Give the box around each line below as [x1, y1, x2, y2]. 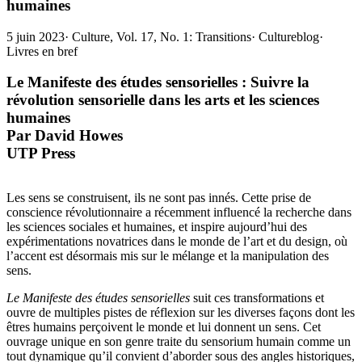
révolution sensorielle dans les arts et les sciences [6, 91, 319, 109]
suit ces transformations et [190, 290, 324, 305]
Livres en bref [6, 44, 78, 58]
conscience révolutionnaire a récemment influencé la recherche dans [6, 204, 351, 219]
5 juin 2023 [6, 29, 65, 44]
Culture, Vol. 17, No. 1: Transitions [72, 29, 251, 44]
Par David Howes [6, 127, 123, 145]
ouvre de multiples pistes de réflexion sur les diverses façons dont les [6, 305, 355, 319]
